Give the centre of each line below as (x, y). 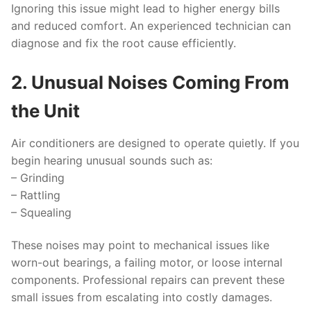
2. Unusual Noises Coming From (150, 82)
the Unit (45, 110)
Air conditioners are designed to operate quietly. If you (155, 143)
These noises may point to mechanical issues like (140, 245)
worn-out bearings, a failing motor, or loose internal (147, 263)
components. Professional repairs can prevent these (148, 280)
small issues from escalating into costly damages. (142, 297)
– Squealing (41, 212)
